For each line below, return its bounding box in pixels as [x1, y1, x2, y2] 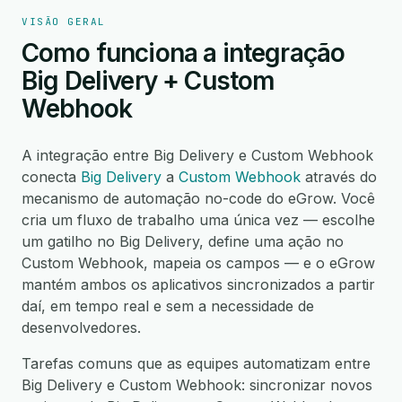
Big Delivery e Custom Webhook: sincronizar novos [22, 376, 372, 394]
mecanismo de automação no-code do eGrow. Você [22, 189, 375, 207]
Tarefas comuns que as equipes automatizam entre [22, 354, 371, 372]
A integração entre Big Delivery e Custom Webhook [22, 146, 373, 164]
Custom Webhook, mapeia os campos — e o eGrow [22, 254, 375, 272]
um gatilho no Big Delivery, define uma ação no [22, 232, 344, 250]
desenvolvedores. [22, 319, 141, 336]
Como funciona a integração [22, 38, 345, 68]
